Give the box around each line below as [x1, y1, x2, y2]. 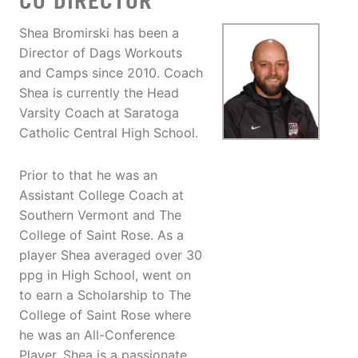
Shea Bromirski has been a [19, 25, 179, 42]
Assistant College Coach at [19, 187, 184, 204]
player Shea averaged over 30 [19, 247, 202, 264]
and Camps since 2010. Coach [19, 65, 203, 82]
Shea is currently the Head [19, 85, 179, 101]
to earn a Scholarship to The [19, 287, 191, 304]
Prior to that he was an [19, 167, 157, 184]
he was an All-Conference [19, 327, 175, 344]
